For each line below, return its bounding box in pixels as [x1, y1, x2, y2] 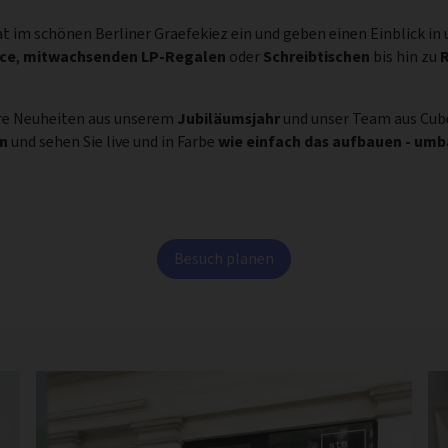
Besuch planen [174, 247, 274, 269]
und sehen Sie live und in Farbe [8, 130, 218, 152]
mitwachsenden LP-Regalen [23, 45, 226, 67]
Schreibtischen [263, 45, 370, 67]
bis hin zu [370, 45, 440, 67]
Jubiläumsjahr [177, 107, 280, 129]
